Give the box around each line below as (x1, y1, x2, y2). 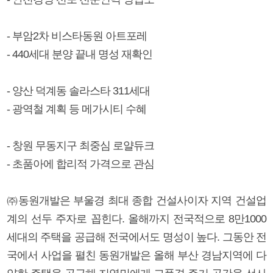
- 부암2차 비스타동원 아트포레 (7, 29, 147, 42)
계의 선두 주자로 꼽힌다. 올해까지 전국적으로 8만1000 (7, 212, 266, 225)
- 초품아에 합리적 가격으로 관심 (7, 157, 154, 170)
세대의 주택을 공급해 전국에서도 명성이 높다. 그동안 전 (7, 230, 266, 243)
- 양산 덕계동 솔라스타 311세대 (7, 84, 150, 97)
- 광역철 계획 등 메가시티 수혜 (7, 102, 146, 115)
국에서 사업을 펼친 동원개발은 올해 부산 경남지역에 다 (7, 249, 266, 261)
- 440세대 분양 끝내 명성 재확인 (7, 48, 152, 60)
